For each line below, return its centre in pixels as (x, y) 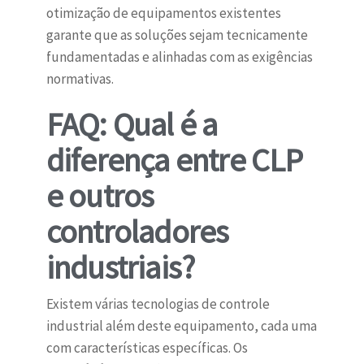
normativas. (80, 79)
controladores (137, 232)
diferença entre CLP (174, 160)
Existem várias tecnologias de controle (158, 304)
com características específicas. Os (147, 348)
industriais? (120, 268)
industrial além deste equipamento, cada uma (181, 326)
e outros (100, 196)
